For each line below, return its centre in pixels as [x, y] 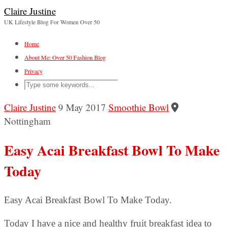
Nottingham [27, 121]
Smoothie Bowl [139, 107]
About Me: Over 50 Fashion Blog [65, 57]
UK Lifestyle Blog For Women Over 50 [52, 22]
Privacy [33, 71]
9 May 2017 [82, 107]
